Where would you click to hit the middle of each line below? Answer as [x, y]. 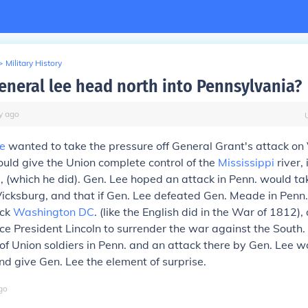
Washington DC [54, 212]
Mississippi [246, 162]
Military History [34, 63]
